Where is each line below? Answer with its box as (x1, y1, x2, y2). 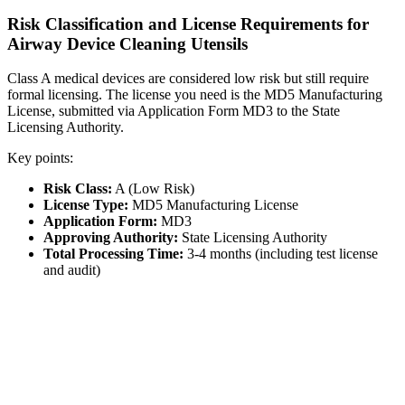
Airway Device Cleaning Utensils (7, 33, 248, 53)
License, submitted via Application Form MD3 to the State (7, 103, 340, 119)
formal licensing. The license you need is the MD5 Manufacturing (7, 87, 382, 103)
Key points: (7, 150, 73, 166)
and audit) (43, 262, 100, 278)
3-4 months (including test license (184, 246, 378, 262)
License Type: (43, 197, 128, 213)
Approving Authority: (43, 230, 178, 246)
